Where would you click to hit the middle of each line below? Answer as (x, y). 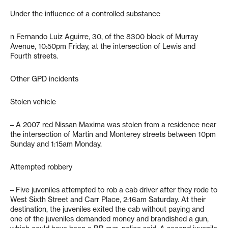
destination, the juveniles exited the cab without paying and (107, 209)
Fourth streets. (34, 56)
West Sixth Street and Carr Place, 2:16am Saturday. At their (108, 199)
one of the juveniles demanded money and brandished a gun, (109, 219)
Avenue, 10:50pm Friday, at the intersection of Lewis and (103, 46)
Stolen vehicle (33, 102)
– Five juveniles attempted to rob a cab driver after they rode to (114, 190)
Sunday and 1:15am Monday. (56, 144)
